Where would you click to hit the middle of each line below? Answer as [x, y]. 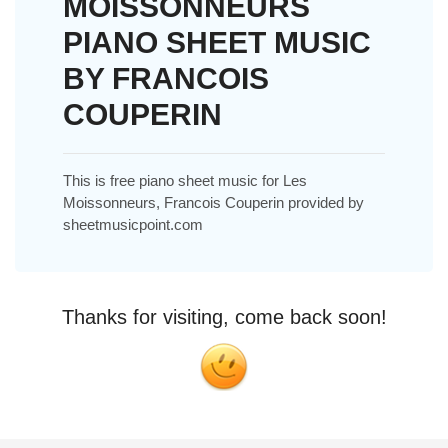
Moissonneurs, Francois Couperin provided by [213, 202]
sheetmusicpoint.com [133, 224]
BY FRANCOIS [166, 78]
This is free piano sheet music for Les [185, 180]
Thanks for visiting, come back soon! [224, 316]
